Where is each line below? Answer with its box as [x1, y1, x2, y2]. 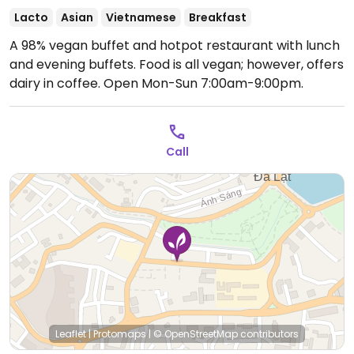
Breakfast [189, 9, 247, 25]
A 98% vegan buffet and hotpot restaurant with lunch [9, 36, 340, 55]
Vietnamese [106, 9, 176, 25]
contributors [238, 327, 299, 341]
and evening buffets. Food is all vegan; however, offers [9, 55, 344, 73]
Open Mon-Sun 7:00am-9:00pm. [104, 74, 303, 92]
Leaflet [55, 327, 86, 341]
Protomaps [93, 327, 146, 341]
